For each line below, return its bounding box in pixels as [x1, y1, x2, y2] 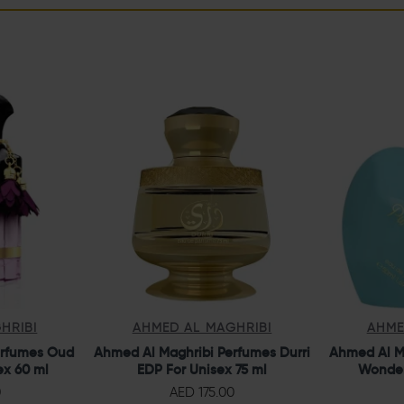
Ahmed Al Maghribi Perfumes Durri [94, 343, 310, 361]
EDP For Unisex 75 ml [137, 360, 267, 378]
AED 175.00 [170, 383, 234, 400]
